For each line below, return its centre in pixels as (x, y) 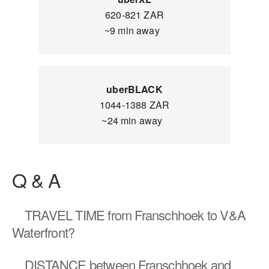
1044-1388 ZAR (134, 105)
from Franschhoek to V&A (175, 215)
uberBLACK (134, 89)
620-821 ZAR (134, 15)
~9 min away (134, 30)
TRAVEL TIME (65, 215)
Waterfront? (44, 232)
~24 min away (134, 120)
